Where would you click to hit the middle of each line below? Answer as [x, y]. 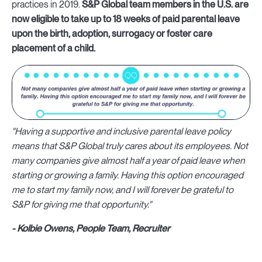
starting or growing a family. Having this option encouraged [127, 175]
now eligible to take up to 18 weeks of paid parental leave [126, 19]
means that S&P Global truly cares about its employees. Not [130, 146]
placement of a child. [54, 48]
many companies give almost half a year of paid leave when [128, 161]
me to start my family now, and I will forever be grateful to [123, 190]
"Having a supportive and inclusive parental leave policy [121, 132]
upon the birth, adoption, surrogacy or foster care [112, 33]
